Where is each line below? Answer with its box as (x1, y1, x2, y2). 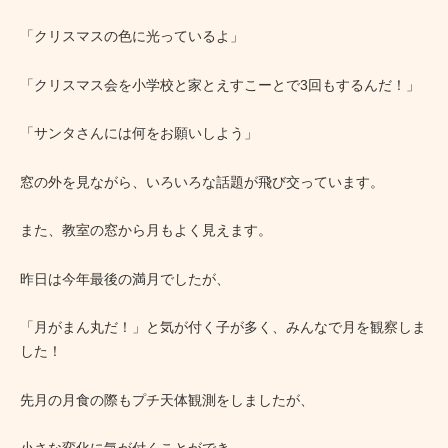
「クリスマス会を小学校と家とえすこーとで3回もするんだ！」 (20, 76, 420, 93)
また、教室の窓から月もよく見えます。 (20, 222, 272, 239)
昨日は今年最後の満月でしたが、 (20, 270, 230, 287)
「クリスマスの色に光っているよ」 (20, 28, 244, 45)
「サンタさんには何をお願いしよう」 (20, 125, 258, 142)
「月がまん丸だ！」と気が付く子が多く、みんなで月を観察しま (20, 319, 426, 336)
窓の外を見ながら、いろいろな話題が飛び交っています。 (20, 173, 384, 190)
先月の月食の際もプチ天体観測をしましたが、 (20, 391, 314, 408)
